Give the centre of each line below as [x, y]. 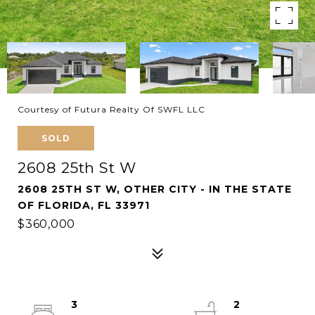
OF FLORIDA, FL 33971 [84, 205]
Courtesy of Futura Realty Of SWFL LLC [111, 109]
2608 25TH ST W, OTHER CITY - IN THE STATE [155, 189]
